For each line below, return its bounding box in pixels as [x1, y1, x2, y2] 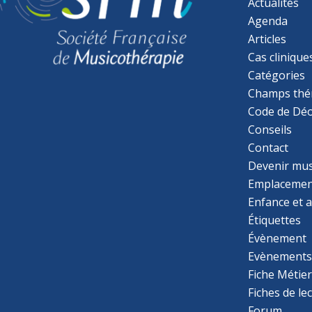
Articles [248, 31, 287, 47]
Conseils [248, 121, 292, 137]
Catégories [248, 67, 306, 83]
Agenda [248, 13, 288, 29]
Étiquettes [248, 212, 302, 228]
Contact [248, 139, 289, 155]
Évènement [248, 230, 307, 246]
